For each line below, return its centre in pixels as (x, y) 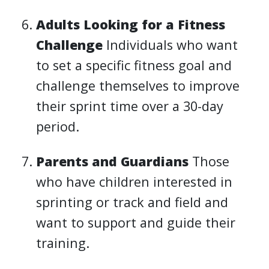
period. (58, 126)
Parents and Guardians (113, 161)
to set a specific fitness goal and (134, 65)
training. (63, 243)
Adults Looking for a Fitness (131, 24)
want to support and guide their (136, 222)
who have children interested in (134, 181)
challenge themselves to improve (138, 85)
